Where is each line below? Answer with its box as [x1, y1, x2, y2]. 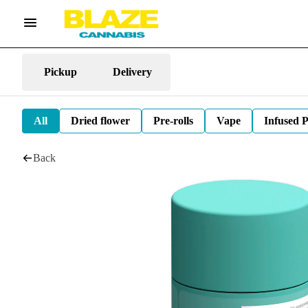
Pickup [44, 65, 77, 78]
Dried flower [71, 115, 130, 126]
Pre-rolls [153, 115, 193, 126]
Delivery [112, 65, 152, 78]
